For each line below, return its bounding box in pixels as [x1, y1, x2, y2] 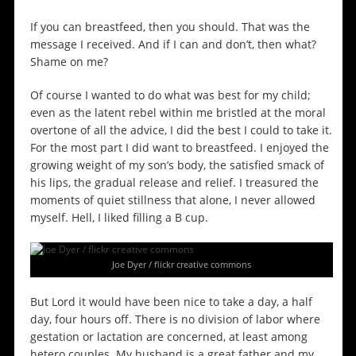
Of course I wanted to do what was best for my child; [29, 87, 311, 103]
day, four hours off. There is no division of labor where [29, 311, 320, 327]
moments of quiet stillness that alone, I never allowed [29, 192, 315, 208]
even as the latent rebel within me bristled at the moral [29, 105, 326, 121]
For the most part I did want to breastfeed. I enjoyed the [29, 140, 329, 156]
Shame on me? [29, 54, 108, 70]
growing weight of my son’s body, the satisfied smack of [29, 157, 324, 173]
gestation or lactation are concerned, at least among [29, 329, 308, 345]
